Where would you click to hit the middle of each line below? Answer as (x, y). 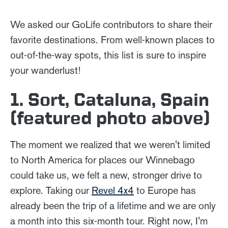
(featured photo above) (110, 117)
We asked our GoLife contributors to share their (111, 24)
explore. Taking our (51, 190)
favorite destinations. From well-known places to (112, 40)
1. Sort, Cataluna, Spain (110, 99)
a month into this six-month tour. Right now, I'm (109, 221)
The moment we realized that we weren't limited (110, 145)
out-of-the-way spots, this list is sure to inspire (108, 55)
